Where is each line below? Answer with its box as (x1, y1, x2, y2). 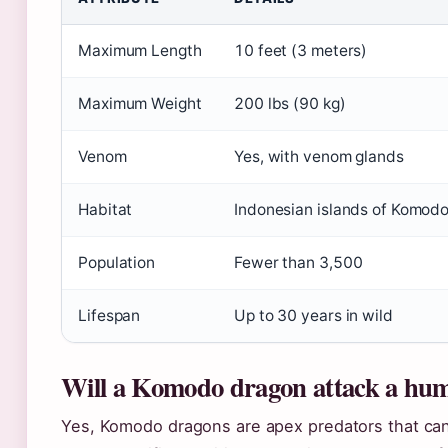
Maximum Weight (78, 94, 202, 114)
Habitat (78, 200, 133, 220)
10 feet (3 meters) (234, 41, 368, 61)
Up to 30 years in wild (234, 306, 393, 326)
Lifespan (78, 306, 141, 326)
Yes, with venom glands (234, 147, 404, 167)
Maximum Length (78, 41, 202, 61)
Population (78, 253, 155, 273)
